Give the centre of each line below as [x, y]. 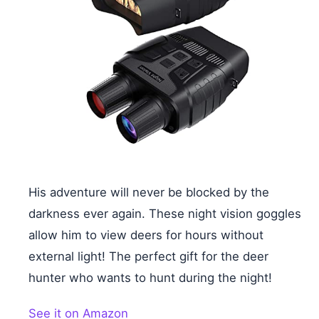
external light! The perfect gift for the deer [148, 257]
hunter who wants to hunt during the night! [150, 278]
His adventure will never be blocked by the [149, 193]
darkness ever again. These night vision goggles [165, 214]
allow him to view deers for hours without [146, 235]
